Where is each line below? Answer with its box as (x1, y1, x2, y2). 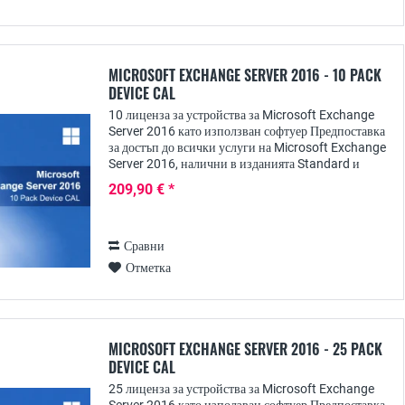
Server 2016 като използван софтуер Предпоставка (108, 124, 385, 138)
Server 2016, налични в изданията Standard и (108, 156, 360, 171)
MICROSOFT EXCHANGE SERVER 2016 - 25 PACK (108, 338, 382, 360)
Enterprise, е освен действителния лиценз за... (108, 173, 359, 187)
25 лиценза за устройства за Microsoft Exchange (108, 381, 374, 396)
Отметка (126, 260, 171, 275)
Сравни (124, 239, 165, 253)
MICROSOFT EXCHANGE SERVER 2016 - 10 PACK (108, 64, 381, 86)
